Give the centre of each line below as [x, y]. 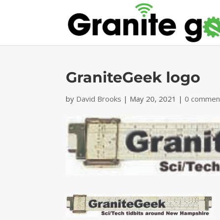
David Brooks [99, 99]
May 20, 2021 [153, 99]
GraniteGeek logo [133, 77]
